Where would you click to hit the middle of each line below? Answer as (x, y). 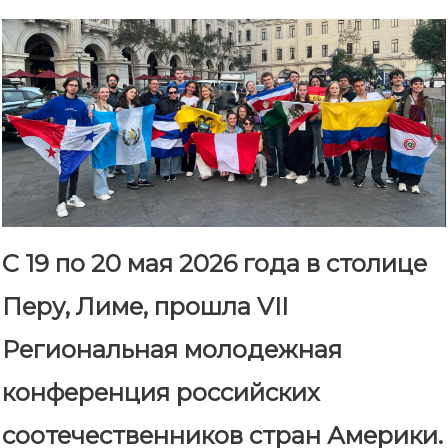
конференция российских (161, 393)
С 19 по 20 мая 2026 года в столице (214, 264)
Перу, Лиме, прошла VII (145, 307)
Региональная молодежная (172, 350)
